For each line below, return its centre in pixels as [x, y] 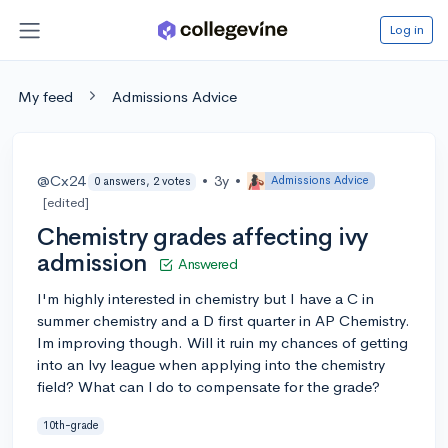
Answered [208, 263]
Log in [406, 29]
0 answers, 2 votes [142, 181]
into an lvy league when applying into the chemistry [211, 364]
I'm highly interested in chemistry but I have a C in [205, 298]
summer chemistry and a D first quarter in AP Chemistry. [223, 320]
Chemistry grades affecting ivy [202, 236]
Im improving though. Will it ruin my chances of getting [222, 342]
